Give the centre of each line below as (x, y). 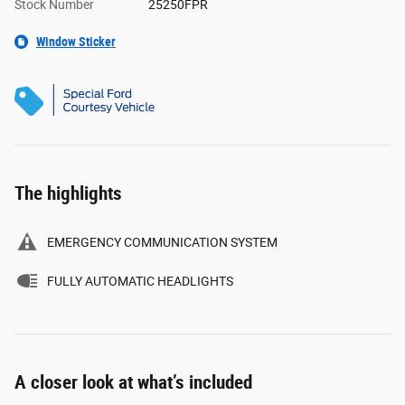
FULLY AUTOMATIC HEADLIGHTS (140, 281)
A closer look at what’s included (133, 382)
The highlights (68, 193)
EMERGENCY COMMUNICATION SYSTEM (162, 242)
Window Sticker (76, 41)
